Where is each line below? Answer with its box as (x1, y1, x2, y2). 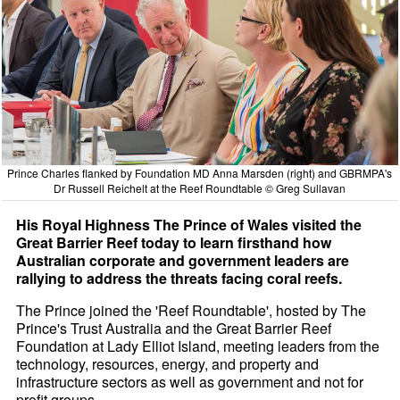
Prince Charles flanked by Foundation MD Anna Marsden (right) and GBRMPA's (7, 164, 393, 180)
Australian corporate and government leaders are (16, 249, 350, 271)
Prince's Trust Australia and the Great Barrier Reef (16, 317, 332, 338)
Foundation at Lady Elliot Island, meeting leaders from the (16, 335, 380, 356)
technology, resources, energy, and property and (16, 353, 320, 374)
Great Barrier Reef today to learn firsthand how (16, 231, 332, 253)
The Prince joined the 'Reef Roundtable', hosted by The (16, 299, 367, 321)
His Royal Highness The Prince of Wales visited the (16, 213, 362, 235)
